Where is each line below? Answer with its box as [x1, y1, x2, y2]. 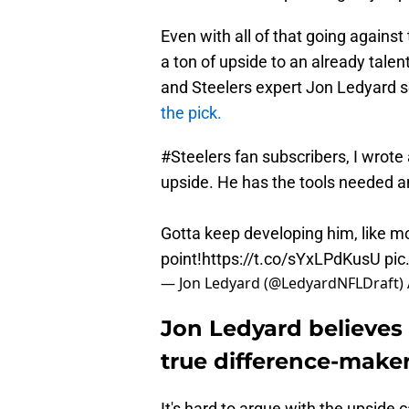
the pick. [161, 103, 222, 123]
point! [161, 249, 202, 269]
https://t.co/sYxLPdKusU [202, 249, 381, 269]
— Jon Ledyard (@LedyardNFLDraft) [161, 273, 407, 294]
